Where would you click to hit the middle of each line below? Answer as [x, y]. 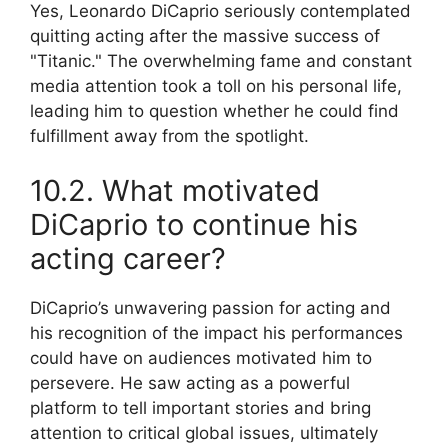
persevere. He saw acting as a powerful [190, 383]
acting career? [128, 259]
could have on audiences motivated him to [201, 358]
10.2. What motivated [175, 191]
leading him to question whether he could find [214, 110]
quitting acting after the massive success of [205, 35]
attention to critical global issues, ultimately [204, 433]
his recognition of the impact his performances [216, 333]
